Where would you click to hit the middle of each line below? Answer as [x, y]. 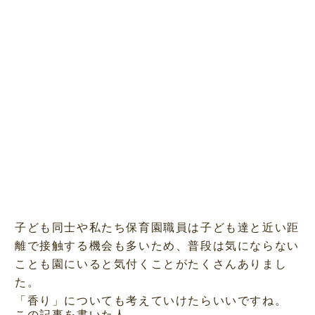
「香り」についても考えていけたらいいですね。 [151, 300]
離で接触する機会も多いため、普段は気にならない [157, 245]
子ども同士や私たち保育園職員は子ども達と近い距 [157, 227]
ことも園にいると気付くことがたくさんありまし [151, 264]
